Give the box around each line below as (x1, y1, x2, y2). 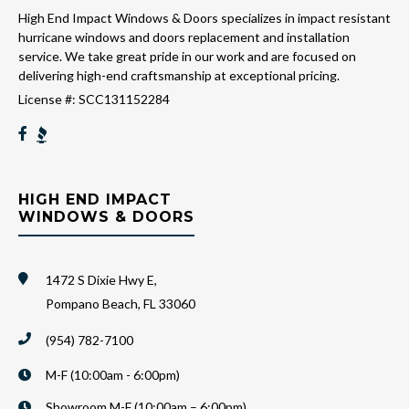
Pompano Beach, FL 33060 (46, 296, 195, 312)
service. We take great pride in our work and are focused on (18, 48, 356, 65)
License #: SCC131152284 (18, 91, 170, 108)
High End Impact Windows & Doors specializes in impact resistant (18, 10, 391, 26)
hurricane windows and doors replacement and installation (18, 29, 350, 46)
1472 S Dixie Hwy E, (46, 272, 157, 288)
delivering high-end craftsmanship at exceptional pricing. (18, 68, 340, 84)
